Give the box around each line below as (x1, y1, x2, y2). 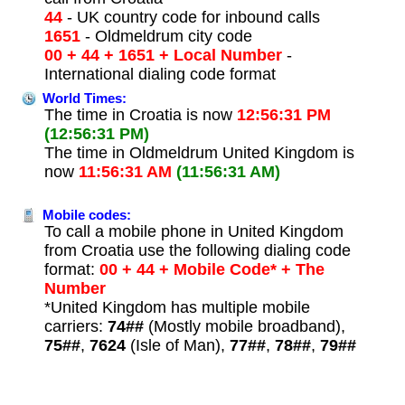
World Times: (38, 90, 127, 106)
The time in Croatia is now (43, 105, 237, 124)
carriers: (43, 316, 108, 335)
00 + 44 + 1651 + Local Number (43, 45, 282, 64)
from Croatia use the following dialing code (43, 240, 351, 259)
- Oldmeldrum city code (80, 26, 252, 45)
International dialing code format (43, 64, 276, 83)
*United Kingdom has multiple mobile (43, 297, 310, 316)
